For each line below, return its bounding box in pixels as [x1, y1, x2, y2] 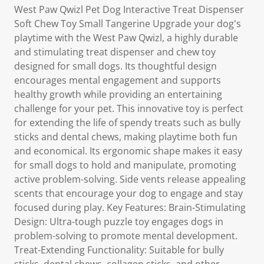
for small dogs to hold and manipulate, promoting [14, 159, 236, 171]
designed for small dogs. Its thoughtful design [14, 60, 217, 72]
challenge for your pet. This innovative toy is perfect [14, 102, 243, 115]
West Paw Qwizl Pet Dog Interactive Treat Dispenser [14, 3, 244, 16]
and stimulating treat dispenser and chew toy [14, 45, 216, 58]
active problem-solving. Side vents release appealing [14, 173, 246, 186]
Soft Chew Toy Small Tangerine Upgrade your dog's [14, 17, 241, 30]
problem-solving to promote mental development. [14, 229, 237, 242]
